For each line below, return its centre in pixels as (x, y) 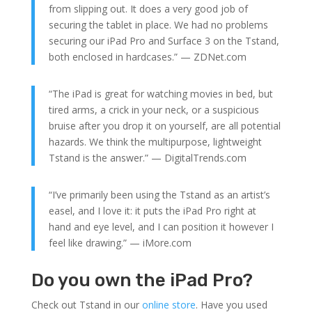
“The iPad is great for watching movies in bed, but (161, 93)
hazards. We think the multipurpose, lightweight (155, 141)
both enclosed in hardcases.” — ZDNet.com (147, 56)
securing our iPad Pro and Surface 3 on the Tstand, (164, 40)
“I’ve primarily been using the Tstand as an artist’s (159, 194)
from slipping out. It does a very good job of (148, 8)
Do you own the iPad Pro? (142, 280)
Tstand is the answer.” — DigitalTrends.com (147, 157)
